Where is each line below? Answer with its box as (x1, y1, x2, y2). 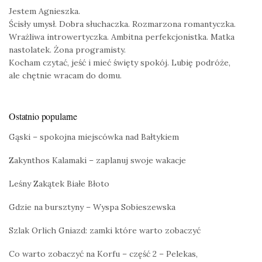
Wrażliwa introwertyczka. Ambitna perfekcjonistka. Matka (9, 32, 235, 43)
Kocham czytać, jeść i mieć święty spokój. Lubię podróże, (9, 57, 230, 68)
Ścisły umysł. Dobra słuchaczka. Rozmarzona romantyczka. (9, 19, 236, 30)
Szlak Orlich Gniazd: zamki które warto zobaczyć (9, 225, 201, 236)
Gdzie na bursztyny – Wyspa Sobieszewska (9, 202, 175, 213)
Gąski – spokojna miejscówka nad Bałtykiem (9, 132, 179, 143)
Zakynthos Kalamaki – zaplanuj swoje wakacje (9, 155, 186, 166)
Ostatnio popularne (9, 110, 78, 123)
